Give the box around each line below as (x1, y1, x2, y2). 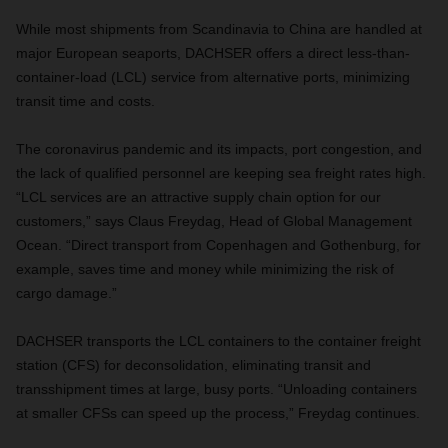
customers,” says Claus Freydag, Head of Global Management (16, 213, 412, 229)
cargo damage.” (16, 285, 117, 301)
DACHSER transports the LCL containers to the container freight (16, 333, 421, 349)
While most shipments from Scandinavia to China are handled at (16, 21, 422, 37)
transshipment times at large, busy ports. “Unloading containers (16, 381, 417, 397)
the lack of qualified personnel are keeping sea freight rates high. (16, 165, 426, 181)
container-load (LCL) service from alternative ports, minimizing (16, 69, 410, 85)
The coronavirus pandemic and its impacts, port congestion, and (16, 141, 422, 157)
